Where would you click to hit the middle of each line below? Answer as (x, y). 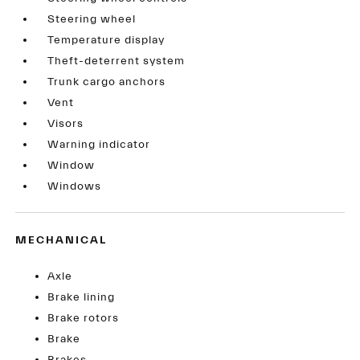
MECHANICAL (61, 240)
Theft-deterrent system (117, 61)
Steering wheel (92, 19)
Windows (75, 186)
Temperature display (106, 40)
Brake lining (82, 297)
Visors (66, 124)
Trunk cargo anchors (107, 82)
